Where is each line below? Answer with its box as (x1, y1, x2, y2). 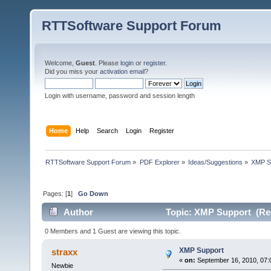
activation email (100, 68, 145, 75)
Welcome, (45, 59, 76, 67)
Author (64, 207, 94, 218)
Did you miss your (45, 68, 100, 75)
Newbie (51, 261, 73, 269)
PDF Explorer (139, 158, 180, 166)
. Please (95, 59, 120, 67)
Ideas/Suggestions (188, 158, 243, 166)
